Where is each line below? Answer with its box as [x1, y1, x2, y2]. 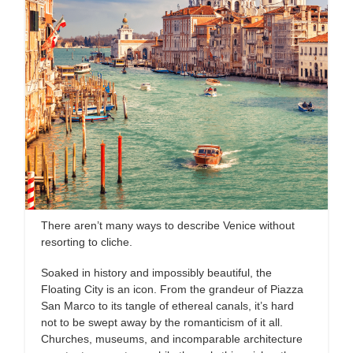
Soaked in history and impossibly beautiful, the [41, 266, 272, 279]
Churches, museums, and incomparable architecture [41, 333, 303, 345]
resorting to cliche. [41, 236, 132, 248]
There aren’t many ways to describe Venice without [41, 219, 295, 232]
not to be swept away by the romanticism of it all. [41, 316, 283, 329]
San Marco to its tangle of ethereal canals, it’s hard [41, 299, 294, 312]
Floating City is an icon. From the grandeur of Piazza [41, 283, 303, 295]
